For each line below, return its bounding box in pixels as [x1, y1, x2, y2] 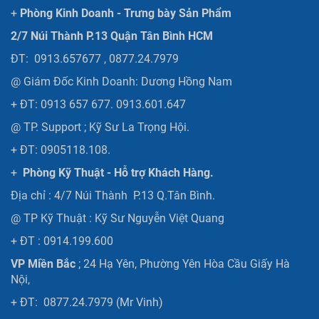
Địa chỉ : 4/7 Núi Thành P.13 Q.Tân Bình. [11, 189, 215, 202]
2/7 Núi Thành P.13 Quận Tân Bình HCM [11, 29, 213, 43]
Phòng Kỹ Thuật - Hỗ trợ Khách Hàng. [23, 166, 214, 179]
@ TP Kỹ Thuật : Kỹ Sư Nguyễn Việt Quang [11, 211, 224, 225]
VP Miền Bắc [11, 257, 75, 271]
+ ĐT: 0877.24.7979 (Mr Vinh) [11, 296, 163, 309]
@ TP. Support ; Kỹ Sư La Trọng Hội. [11, 120, 189, 134]
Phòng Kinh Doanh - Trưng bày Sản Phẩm [20, 6, 231, 20]
